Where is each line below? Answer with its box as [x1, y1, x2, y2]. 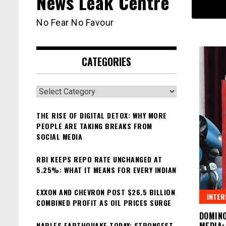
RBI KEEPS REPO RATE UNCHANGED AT [36, 153, 162, 164]
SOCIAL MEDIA [36, 131, 82, 142]
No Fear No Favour [36, 17, 114, 28]
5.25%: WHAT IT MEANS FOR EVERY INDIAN [36, 164, 177, 175]
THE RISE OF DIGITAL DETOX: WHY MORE [36, 110, 167, 121]
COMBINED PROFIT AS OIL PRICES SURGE [36, 197, 172, 208]
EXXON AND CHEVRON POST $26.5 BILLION [36, 187, 175, 198]
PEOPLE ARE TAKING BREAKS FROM [36, 121, 152, 132]
